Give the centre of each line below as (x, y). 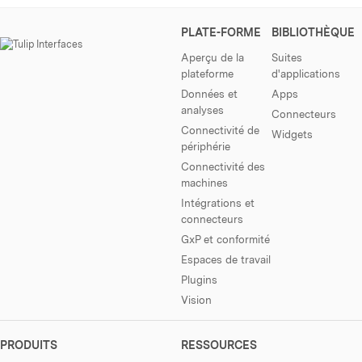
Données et (209, 94)
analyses (202, 110)
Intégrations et (218, 203)
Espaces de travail (226, 260)
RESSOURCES (219, 345)
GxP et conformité (225, 240)
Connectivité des (223, 167)
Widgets (292, 135)
